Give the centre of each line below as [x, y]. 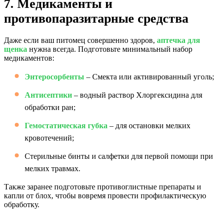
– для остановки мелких [149, 126]
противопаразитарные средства [96, 18]
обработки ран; [50, 107]
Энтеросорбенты [55, 77]
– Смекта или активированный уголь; [149, 77]
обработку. [22, 204]
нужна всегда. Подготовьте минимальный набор [110, 49]
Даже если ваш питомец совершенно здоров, [80, 40]
